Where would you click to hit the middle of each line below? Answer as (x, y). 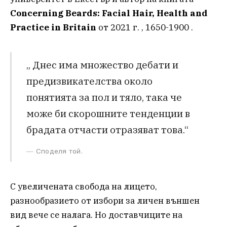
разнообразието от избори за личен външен (105, 200)
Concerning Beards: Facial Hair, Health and (109, 13)
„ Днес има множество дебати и (102, 65)
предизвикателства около (89, 81)
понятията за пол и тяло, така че (104, 97)
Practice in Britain (53, 27)
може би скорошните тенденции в (108, 113)
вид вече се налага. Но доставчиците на (96, 215)
